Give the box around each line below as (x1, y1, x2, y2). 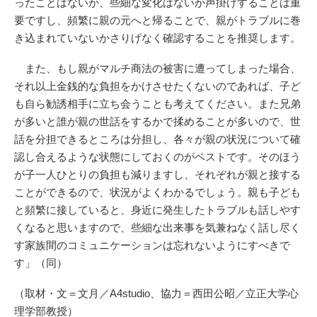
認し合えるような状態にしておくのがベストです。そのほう (14, 150, 301, 163)
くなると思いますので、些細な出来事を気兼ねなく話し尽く (14, 221, 301, 234)
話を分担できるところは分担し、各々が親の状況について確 (14, 132, 301, 145)
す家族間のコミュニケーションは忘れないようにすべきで (14, 238, 290, 251)
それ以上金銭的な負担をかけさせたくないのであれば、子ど (14, 79, 301, 92)
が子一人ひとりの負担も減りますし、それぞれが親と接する (14, 168, 301, 180)
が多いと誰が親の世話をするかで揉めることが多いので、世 (14, 115, 301, 127)
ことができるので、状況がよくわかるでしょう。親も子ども (14, 185, 301, 198)
